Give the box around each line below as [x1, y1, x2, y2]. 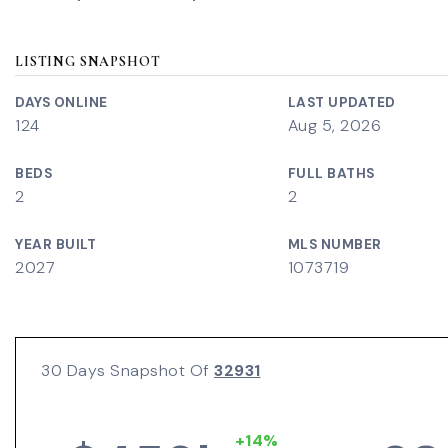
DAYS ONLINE [15, 94, 108, 111]
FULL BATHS [287, 165, 375, 182]
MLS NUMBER [287, 236, 382, 253]
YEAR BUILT [15, 236, 96, 253]
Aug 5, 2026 [287, 115, 382, 136]
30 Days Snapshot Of [41, 360, 214, 381]
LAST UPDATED [287, 94, 396, 111]
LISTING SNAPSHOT [15, 53, 161, 70]
